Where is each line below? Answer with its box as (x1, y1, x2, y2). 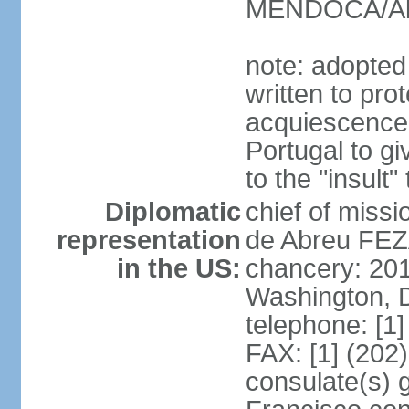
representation (56, 225, 241, 255)
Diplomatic (104, 197, 241, 226)
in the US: (116, 254, 241, 283)
